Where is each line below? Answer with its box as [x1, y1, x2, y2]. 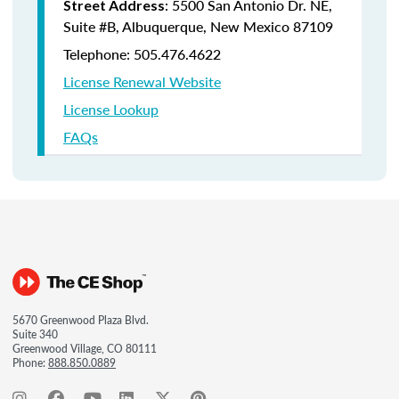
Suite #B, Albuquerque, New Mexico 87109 [63, 16, 333, 37]
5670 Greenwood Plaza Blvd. [12, 313, 149, 328]
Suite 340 [12, 327, 58, 342]
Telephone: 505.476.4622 [63, 44, 221, 64]
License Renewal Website [63, 71, 221, 92]
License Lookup [63, 99, 159, 119]
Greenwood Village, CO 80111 [12, 341, 157, 356]
